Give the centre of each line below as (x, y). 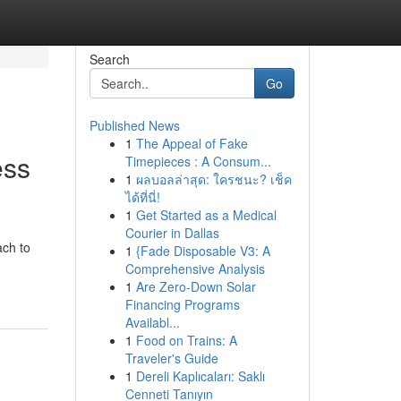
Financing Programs (182, 304)
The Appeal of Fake (192, 143)
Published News (134, 125)
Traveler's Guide (171, 358)
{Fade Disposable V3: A (203, 251)
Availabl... (152, 322)
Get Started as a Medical (206, 215)
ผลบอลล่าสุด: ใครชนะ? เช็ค (213, 179)
